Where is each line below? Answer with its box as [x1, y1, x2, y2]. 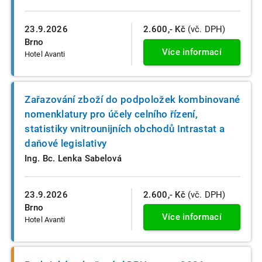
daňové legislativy [25, 137, 107, 150]
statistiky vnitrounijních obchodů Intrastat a [25, 123, 225, 135]
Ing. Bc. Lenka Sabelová [25, 153, 122, 164]
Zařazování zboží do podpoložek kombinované [25, 94, 240, 106]
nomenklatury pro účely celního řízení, [25, 108, 198, 120]
